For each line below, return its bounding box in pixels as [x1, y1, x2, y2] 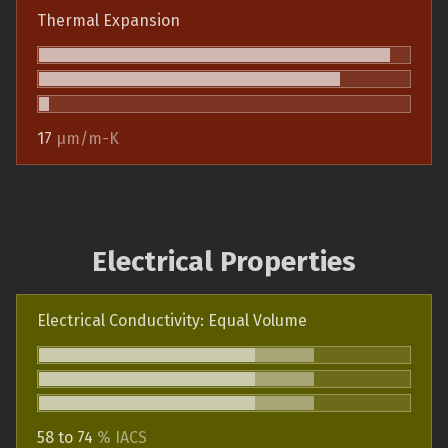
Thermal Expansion [37, 10, 180, 30]
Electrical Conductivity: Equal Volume [37, 310, 307, 330]
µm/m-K [56, 128, 119, 148]
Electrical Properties [92, 244, 356, 278]
